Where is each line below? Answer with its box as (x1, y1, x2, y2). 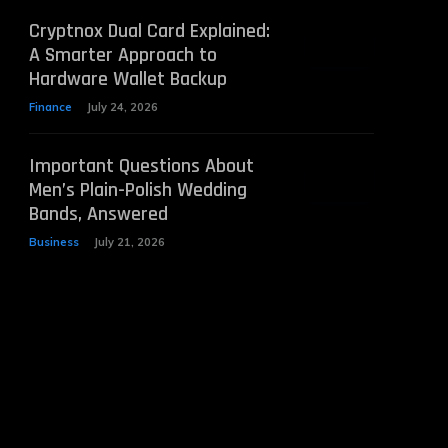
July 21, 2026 (93, 235, 165, 250)
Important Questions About (28, 153, 254, 180)
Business (28, 235, 79, 250)
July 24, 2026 (86, 100, 158, 115)
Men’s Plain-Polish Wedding (28, 177, 247, 204)
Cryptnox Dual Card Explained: (28, 18, 270, 45)
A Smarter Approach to (28, 42, 217, 69)
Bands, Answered (28, 201, 168, 228)
